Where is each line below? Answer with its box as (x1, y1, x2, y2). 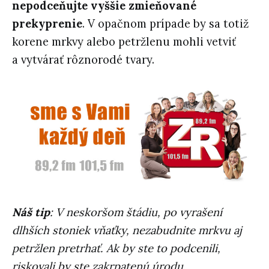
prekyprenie (12, 16, 82, 31)
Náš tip (12, 205, 50, 220)
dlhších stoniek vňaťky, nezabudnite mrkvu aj (12, 223, 242, 238)
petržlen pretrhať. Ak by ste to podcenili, (12, 241, 220, 256)
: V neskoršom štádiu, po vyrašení (50, 205, 222, 220)
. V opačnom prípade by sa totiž (82, 16, 249, 31)
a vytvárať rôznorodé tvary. (12, 52, 154, 67)
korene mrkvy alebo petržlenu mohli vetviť (12, 34, 236, 49)
